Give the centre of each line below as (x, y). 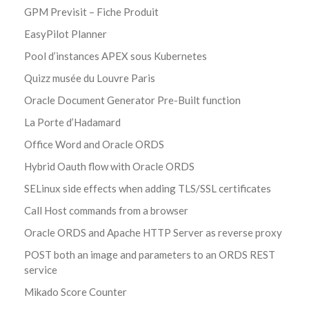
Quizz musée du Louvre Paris (90, 78)
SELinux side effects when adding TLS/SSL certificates (148, 188)
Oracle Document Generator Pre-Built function (132, 100)
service (41, 269)
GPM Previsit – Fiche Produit (91, 11)
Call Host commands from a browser (106, 210)
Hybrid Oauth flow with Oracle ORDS (109, 166)
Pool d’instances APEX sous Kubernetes (116, 56)
